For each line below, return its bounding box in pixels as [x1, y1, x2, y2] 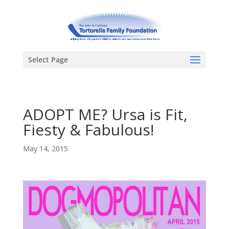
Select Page [28, 55, 68, 64]
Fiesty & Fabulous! [22, 119, 154, 140]
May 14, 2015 [22, 144, 68, 153]
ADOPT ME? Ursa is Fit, [22, 104, 188, 125]
